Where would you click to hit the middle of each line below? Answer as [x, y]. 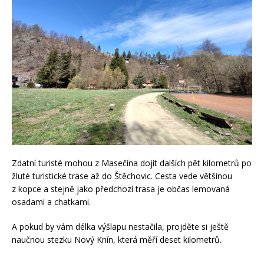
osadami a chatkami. [51, 202]
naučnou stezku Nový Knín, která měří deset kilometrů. [117, 239]
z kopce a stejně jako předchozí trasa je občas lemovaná [121, 189]
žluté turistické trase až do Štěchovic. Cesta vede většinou [122, 176]
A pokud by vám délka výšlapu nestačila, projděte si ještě [120, 226]
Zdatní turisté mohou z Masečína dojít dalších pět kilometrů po [132, 163]
